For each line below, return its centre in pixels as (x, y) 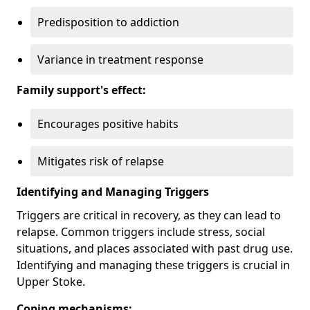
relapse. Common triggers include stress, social (141, 231)
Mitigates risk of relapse (101, 161)
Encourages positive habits (108, 124)
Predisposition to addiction (108, 22)
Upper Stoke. (51, 281)
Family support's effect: (81, 90)
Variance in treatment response (120, 59)
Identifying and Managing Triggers (113, 191)
